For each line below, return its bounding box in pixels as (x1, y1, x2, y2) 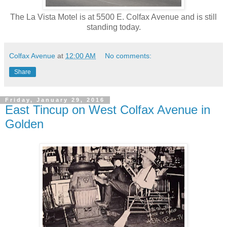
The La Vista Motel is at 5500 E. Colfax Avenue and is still (10, 13, 217, 22)
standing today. (86, 23, 141, 32)
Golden (5, 117, 44, 131)
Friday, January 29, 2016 (5, 97, 105, 103)
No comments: (105, 52, 152, 60)
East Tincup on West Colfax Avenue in (5, 103, 210, 117)
